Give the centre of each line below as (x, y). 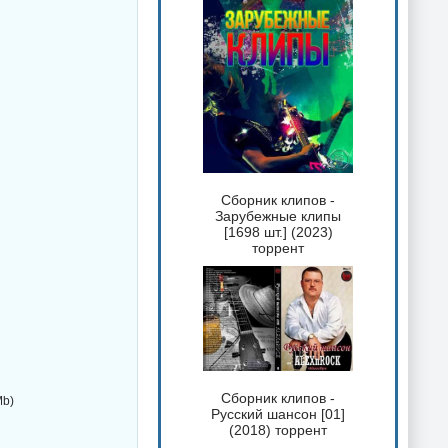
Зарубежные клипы (278, 215)
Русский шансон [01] (278, 413)
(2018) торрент (278, 429)
